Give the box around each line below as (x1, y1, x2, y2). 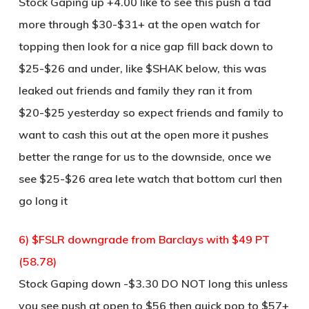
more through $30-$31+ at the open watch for (18, 17, 260, 31)
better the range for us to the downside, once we (18, 150, 271, 163)
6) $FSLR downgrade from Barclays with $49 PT (18, 232, 270, 246)
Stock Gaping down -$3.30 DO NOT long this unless (18, 277, 288, 290)
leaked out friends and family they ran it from (18, 83, 252, 97)
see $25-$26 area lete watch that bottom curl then (18, 172, 282, 186)
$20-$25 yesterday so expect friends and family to (18, 106, 283, 119)
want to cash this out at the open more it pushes (18, 128, 268, 141)
